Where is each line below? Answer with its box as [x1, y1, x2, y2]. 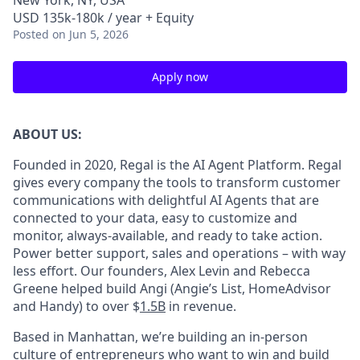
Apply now [152, 69, 208, 84]
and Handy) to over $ [13, 297, 140, 315]
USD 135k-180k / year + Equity [13, 9, 194, 27]
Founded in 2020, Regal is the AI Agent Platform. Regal [13, 156, 342, 174]
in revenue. [166, 297, 236, 315]
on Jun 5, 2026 [52, 27, 129, 42]
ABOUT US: [13, 125, 82, 143]
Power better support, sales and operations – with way [13, 244, 346, 262]
